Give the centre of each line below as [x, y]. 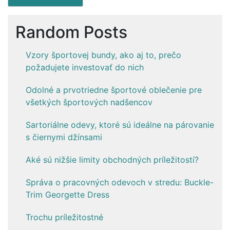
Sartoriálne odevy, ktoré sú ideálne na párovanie [120, 124]
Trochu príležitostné [64, 217]
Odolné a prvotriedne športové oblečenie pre [114, 90]
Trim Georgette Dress [68, 194]
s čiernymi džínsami [64, 137]
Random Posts [71, 32]
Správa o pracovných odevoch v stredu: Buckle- [120, 182]
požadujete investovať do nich [85, 67]
